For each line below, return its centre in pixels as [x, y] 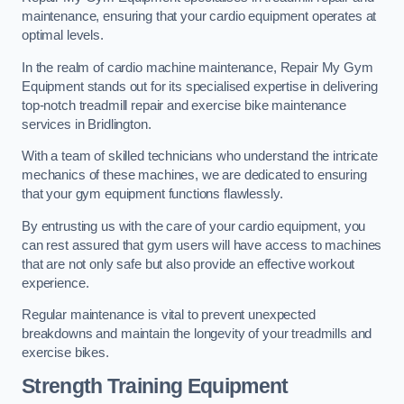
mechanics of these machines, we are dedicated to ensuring [194, 175]
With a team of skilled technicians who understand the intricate [200, 156]
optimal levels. [63, 36]
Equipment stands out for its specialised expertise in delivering [200, 86]
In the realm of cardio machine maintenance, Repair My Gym [197, 67]
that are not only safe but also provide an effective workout [188, 264]
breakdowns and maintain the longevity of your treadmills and [197, 334]
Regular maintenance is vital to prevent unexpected [169, 315]
